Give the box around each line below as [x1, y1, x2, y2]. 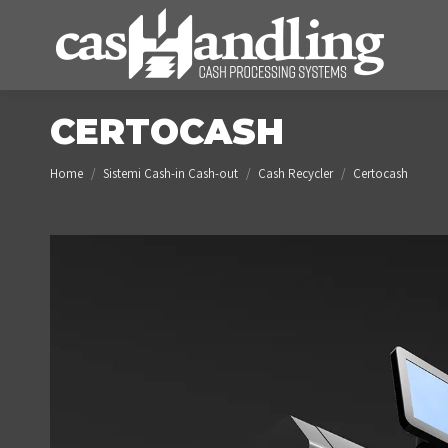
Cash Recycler [258, 165, 333, 182]
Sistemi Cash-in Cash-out [103, 165, 238, 182]
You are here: [50, 155, 129, 174]
